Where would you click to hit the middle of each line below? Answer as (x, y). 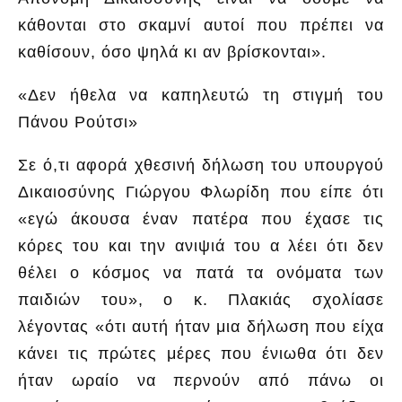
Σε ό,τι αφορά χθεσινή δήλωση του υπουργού (201, 166)
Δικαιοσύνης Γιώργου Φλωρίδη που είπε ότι (201, 192)
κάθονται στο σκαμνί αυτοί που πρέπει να (201, 26)
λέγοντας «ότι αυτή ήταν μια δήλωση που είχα (201, 327)
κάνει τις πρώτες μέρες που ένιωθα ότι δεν (201, 354)
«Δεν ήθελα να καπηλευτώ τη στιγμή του (201, 96)
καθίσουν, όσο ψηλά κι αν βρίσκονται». (172, 52)
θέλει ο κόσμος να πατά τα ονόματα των (201, 273)
